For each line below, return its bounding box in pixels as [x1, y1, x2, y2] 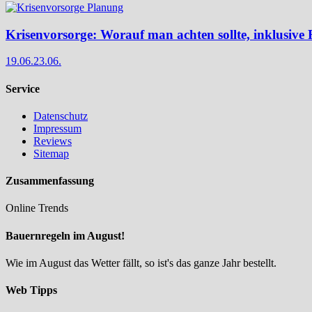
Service [6, 82, 40, 95]
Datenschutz [33, 109, 88, 122]
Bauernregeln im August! [6, 229, 125, 242]
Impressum [33, 122, 81, 134]
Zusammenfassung [6, 175, 94, 187]
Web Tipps [6, 284, 57, 297]
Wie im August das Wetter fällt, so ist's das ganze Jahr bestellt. [6, 256, 276, 269]
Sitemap [33, 147, 69, 159]
